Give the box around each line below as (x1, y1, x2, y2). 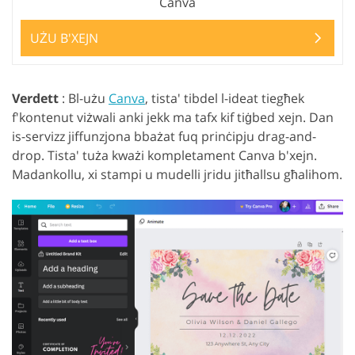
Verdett (12, 90, 59, 108)
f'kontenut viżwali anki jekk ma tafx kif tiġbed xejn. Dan (12, 109, 334, 127)
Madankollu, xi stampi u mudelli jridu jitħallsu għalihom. (12, 166, 342, 184)
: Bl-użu (59, 90, 109, 108)
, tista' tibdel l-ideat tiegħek (145, 90, 304, 108)
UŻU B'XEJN (30, 29, 98, 48)
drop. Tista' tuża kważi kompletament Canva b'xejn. (12, 147, 317, 165)
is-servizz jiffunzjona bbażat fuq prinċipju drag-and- (12, 128, 316, 146)
